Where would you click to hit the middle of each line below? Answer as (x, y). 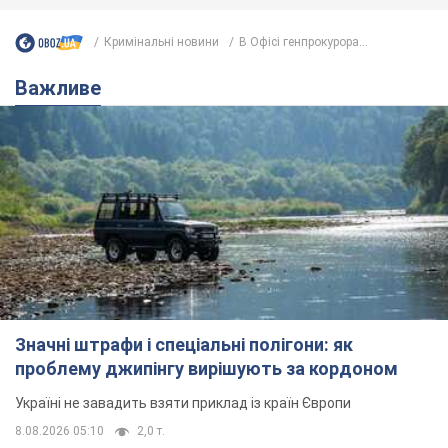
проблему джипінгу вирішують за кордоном (206, 369)
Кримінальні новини (161, 42)
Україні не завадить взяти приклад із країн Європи (183, 403)
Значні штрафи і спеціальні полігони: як (184, 345)
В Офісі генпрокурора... (303, 42)
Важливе (64, 87)
